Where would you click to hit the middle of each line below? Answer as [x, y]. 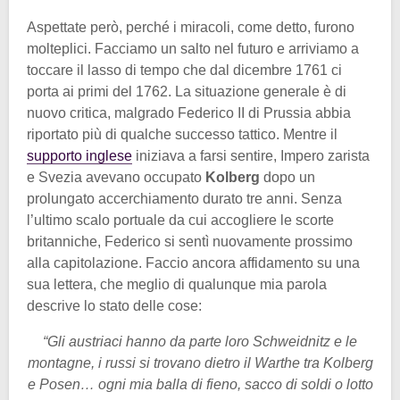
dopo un [289, 177]
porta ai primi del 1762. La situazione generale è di [187, 91]
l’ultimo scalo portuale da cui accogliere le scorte [180, 220]
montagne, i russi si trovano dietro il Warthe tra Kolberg [200, 362]
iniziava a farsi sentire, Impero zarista [251, 155]
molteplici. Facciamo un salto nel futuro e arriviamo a [193, 48]
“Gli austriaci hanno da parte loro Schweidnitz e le [200, 341]
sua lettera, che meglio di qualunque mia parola [177, 284]
